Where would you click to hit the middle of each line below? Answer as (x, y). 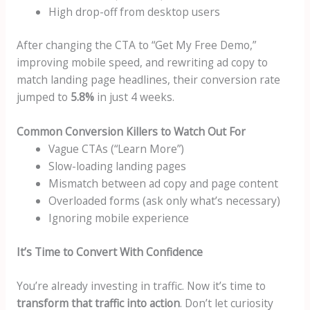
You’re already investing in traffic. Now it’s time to (141, 286)
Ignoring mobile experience (119, 218)
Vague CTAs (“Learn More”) (117, 149)
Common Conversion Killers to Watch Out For (131, 132)
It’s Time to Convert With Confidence (109, 252)
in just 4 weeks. (134, 97)
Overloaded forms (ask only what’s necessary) (165, 201)
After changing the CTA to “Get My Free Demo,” (136, 45)
